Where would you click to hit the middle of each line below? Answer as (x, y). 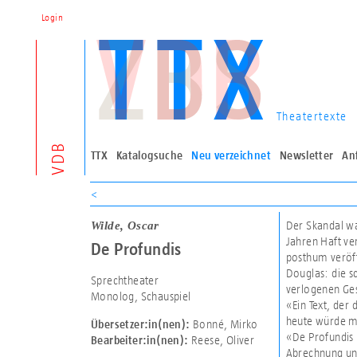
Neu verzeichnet (231, 155)
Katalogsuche (149, 155)
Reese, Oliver (222, 340)
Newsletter (306, 155)
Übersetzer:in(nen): (140, 325)
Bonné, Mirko (224, 324)
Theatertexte (312, 116)
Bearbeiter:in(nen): (139, 341)
